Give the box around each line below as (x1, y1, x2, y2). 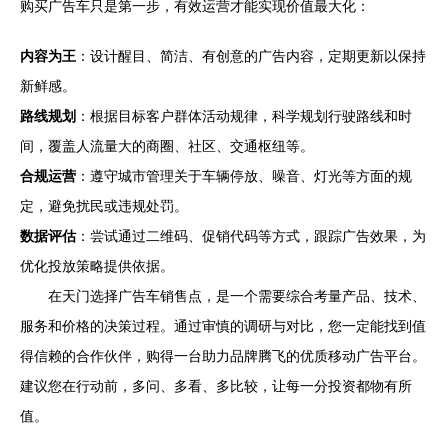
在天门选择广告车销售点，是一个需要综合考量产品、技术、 (48, 288, 426, 304)
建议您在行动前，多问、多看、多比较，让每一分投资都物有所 (20, 378, 412, 394)
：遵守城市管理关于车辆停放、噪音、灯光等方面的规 (76, 168, 412, 184)
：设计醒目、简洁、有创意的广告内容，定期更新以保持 (76, 48, 426, 64)
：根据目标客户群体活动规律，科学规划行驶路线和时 (76, 108, 412, 124)
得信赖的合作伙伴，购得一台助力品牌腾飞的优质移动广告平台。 (20, 348, 426, 364)
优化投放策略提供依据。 (20, 258, 174, 274)
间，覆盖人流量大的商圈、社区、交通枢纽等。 (20, 138, 314, 154)
